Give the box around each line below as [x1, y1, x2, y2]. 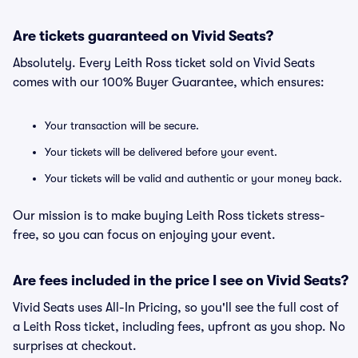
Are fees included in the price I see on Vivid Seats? [13, 272, 348, 288]
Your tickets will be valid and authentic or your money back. [45, 172, 342, 185]
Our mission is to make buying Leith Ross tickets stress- [13, 209, 325, 223]
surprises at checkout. [13, 339, 137, 353]
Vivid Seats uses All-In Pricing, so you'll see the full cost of [13, 300, 339, 315]
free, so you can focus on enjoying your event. [13, 228, 276, 242]
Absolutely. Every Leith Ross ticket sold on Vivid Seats [13, 56, 315, 70]
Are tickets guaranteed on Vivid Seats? [13, 28, 273, 44]
